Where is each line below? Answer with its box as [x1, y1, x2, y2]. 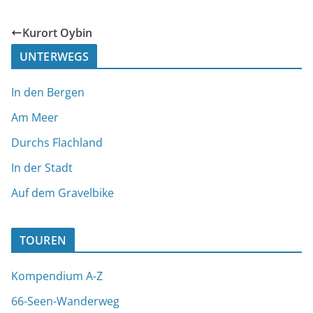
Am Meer [11, 109, 59, 125]
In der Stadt [11, 159, 73, 175]
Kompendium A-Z [11, 268, 103, 284]
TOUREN [20, 232, 66, 248]
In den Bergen [11, 84, 85, 100]
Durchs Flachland [11, 134, 103, 150]
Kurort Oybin [22, 24, 92, 41]
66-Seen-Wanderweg [11, 293, 119, 309]
